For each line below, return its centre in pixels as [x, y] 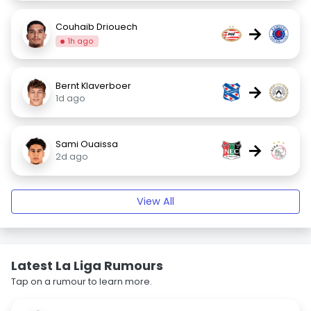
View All [155, 201]
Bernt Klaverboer [93, 86]
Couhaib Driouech [96, 26]
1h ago [81, 41]
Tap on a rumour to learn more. [82, 281]
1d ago [70, 98]
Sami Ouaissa [87, 144]
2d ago [72, 157]
